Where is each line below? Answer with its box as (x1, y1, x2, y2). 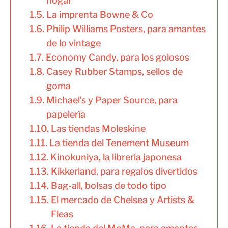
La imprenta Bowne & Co (46, 9, 153, 20)
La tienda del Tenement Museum (49, 137, 189, 149)
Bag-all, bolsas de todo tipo (50, 180, 166, 191)
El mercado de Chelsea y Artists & (50, 194, 194, 206)
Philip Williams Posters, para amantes (46, 23, 206, 35)
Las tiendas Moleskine (50, 123, 146, 134)
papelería (46, 109, 85, 120)
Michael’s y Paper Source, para (46, 95, 178, 106)
